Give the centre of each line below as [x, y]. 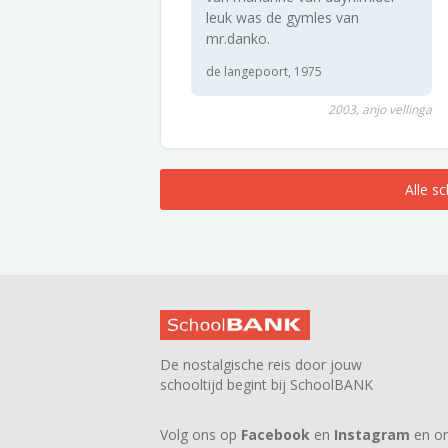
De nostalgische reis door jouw [261, 364]
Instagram [372, 434]
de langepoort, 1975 [264, 71]
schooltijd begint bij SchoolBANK [266, 384]
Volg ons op [200, 434]
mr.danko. [238, 38]
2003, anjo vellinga [379, 109]
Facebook [275, 434]
